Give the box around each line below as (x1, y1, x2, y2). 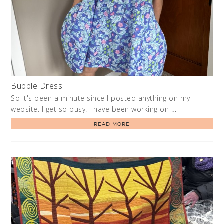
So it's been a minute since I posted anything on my (11, 93, 190, 103)
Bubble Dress (11, 80, 63, 91)
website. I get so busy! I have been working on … (11, 104, 177, 114)
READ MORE (94, 120, 130, 127)
